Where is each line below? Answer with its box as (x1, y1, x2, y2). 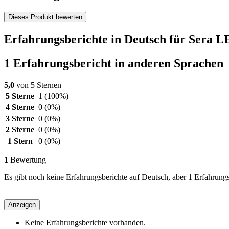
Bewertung (8, 155, 46, 164)
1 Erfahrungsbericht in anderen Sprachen (4, 56, 223, 70)
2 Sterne (6, 125, 34, 134)
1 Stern (7, 136, 33, 145)
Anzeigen (8, 200, 36, 209)
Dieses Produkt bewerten (8, 13, 82, 21)
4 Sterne (6, 102, 34, 111)
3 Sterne (6, 113, 34, 123)
